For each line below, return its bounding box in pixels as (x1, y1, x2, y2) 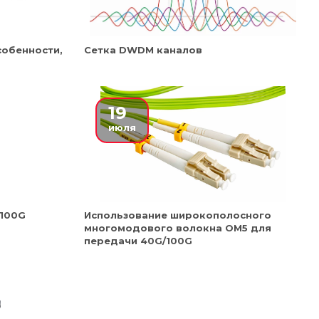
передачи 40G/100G (84, 235, 192, 246)
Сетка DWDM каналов (84, 44, 202, 56)
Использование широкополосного (84, 209, 271, 221)
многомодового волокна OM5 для (84, 222, 271, 234)
